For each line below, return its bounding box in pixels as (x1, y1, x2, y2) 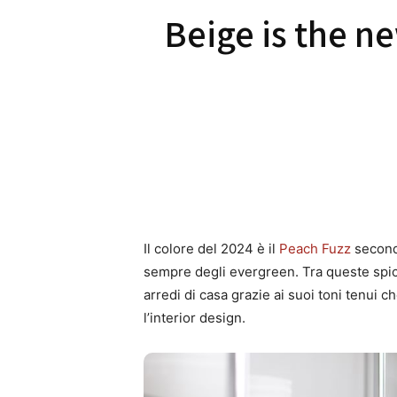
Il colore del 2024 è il (144, 239, 279, 257)
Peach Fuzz (279, 239, 351, 257)
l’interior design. (144, 308, 245, 326)
